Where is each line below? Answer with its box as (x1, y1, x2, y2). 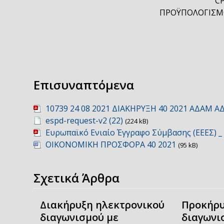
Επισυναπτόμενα (33, 76, 134, 93)
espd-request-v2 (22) (45, 114, 123, 126)
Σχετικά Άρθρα (33, 169, 120, 186)
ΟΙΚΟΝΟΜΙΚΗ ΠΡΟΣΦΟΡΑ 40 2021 (45, 138, 176, 150)
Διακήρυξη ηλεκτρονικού (39, 197, 164, 211)
